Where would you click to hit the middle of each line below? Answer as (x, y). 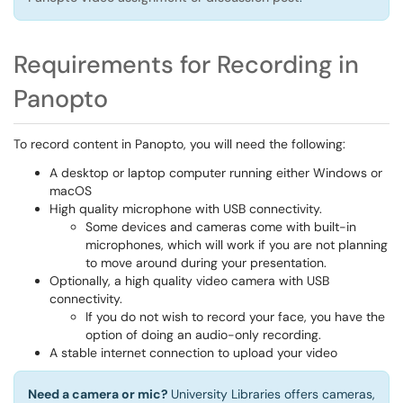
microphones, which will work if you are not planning (237, 245)
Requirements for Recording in (186, 64)
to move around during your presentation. (206, 263)
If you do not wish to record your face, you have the (235, 317)
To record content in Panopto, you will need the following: (179, 144)
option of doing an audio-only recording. (203, 335)
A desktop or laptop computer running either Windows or (216, 173)
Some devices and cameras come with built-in (221, 227)
